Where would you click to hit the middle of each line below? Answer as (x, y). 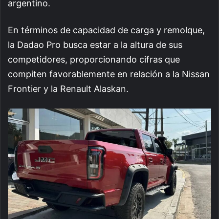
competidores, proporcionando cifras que (94, 60)
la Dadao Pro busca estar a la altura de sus (95, 45)
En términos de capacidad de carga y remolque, (106, 30)
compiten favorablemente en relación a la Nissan (109, 74)
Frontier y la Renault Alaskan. (68, 89)
